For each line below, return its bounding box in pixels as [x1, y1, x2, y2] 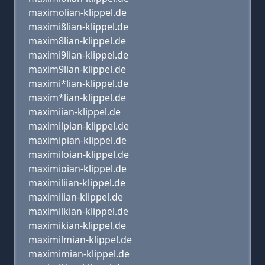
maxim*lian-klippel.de [28, 91, 126, 104]
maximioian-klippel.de [28, 162, 127, 175]
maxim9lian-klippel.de [28, 63, 126, 76]
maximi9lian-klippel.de [28, 49, 128, 62]
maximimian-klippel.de [28, 247, 130, 260]
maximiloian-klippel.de [28, 148, 129, 161]
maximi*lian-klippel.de [28, 77, 128, 90]
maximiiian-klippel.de [28, 190, 123, 203]
